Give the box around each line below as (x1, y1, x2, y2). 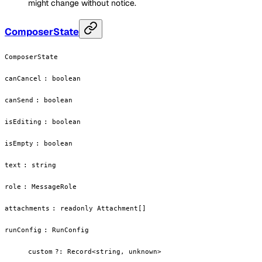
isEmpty (5, 139, 33, 147)
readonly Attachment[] (60, 204, 146, 212)
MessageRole (32, 182, 77, 191)
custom (28, 247, 53, 256)
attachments (5, 204, 50, 212)
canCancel (5, 74, 42, 82)
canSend (5, 95, 33, 104)
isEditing (5, 117, 42, 126)
